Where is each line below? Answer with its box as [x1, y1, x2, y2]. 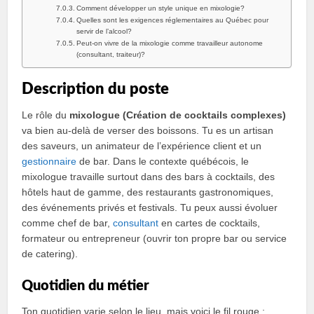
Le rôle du [22, 109, 70, 121]
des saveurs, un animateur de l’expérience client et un [22, 140, 262, 151]
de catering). [22, 248, 78, 259]
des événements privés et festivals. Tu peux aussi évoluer [22, 202, 278, 213]
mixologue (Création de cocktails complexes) [69, 109, 287, 121]
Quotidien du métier [22, 279, 150, 293]
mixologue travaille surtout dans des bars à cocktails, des [22, 171, 275, 182]
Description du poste [22, 81, 170, 97]
